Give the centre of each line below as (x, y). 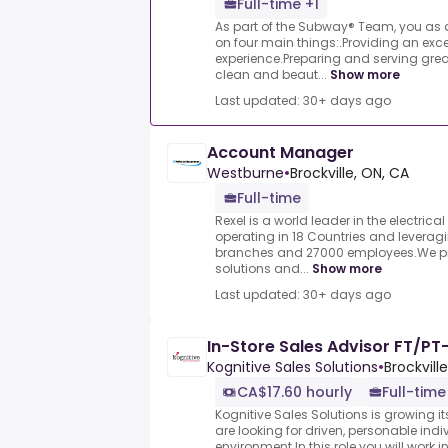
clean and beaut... (271, 75)
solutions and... (262, 269)
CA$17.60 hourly (294, 392)
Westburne (245, 173)
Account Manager (280, 153)
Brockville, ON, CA (349, 173)
